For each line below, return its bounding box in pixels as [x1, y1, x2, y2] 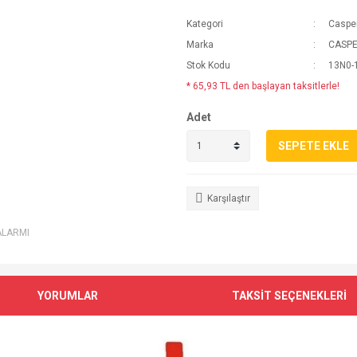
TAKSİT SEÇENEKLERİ [231, 288, 347, 302]
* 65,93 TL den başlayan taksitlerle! [186, 80, 339, 92]
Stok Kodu [186, 60, 230, 71]
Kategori [186, 18, 223, 29]
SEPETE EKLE [278, 139, 349, 152]
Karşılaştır [207, 193, 250, 204]
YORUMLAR [37, 288, 99, 302]
